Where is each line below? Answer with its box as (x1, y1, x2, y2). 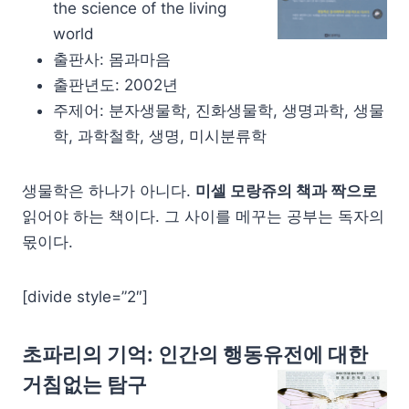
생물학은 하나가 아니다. (22, 181, 195, 200)
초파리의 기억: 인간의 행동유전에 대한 (22, 341, 368, 366)
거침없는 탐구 (22, 372, 147, 396)
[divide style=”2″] (22, 287, 148, 306)
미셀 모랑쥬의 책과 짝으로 (195, 181, 377, 200)
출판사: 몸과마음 (53, 49, 171, 68)
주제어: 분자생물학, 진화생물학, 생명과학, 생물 (53, 100, 384, 120)
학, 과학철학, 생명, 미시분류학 (53, 126, 267, 145)
